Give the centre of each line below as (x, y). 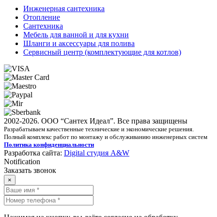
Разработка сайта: (34, 153)
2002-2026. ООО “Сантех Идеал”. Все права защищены (96, 121)
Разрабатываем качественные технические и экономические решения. (99, 129)
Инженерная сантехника (64, 8)
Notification (22, 161)
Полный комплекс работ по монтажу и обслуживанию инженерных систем (106, 137)
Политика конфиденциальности (49, 144)
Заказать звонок (30, 170)
